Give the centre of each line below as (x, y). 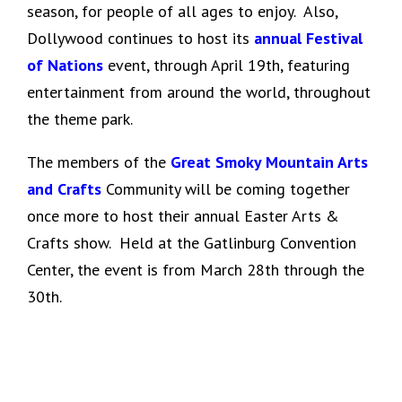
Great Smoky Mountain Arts (269, 162)
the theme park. (80, 118)
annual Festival (306, 38)
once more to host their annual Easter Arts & (183, 215)
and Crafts (64, 188)
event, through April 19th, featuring (227, 65)
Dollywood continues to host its (138, 38)
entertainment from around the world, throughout (199, 92)
